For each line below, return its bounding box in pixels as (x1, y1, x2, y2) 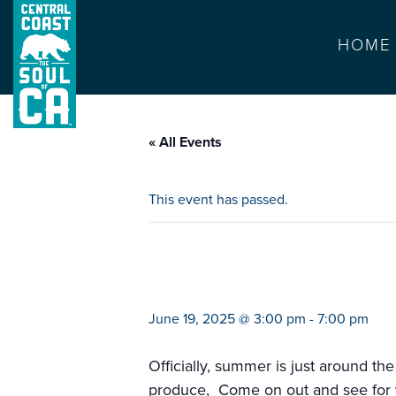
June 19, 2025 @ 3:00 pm (148, 310, 306, 328)
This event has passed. (148, 191, 288, 209)
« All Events (148, 133, 222, 151)
